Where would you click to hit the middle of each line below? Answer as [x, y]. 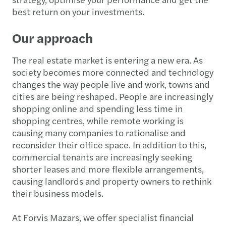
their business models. [59, 193]
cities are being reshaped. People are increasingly [112, 96]
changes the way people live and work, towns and [111, 84]
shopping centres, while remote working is [98, 120]
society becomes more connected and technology [113, 72]
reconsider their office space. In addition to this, [109, 145]
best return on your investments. [79, 11]
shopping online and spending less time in [97, 108]
